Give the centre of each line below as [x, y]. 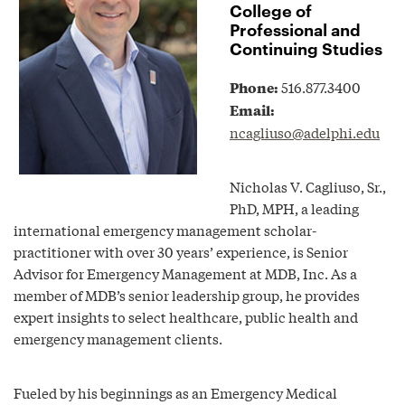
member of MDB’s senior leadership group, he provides [187, 295]
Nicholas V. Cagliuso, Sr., [308, 186]
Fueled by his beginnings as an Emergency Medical [175, 392]
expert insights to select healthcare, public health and [186, 316]
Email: [252, 110]
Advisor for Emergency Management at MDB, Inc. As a [185, 273]
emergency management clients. [118, 338]
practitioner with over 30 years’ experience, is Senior [181, 251]
